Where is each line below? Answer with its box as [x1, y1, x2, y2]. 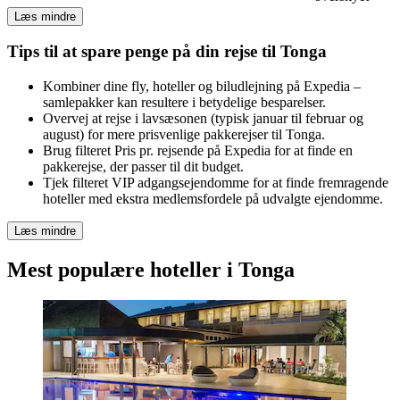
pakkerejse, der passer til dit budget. [43, 159, 244, 175]
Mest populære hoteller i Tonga [7, 258, 295, 282]
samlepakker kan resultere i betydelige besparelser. [43, 95, 326, 111]
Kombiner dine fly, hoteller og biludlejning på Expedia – [43, 79, 361, 95]
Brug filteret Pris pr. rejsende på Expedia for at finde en [43, 143, 353, 159]
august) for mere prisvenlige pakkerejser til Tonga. [43, 127, 325, 143]
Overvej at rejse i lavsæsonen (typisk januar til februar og [43, 111, 363, 127]
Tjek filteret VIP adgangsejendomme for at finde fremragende [43, 175, 388, 191]
